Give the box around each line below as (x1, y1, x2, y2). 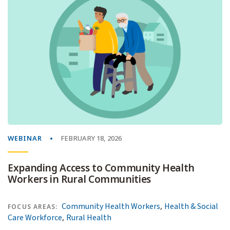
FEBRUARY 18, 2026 (61, 133, 122, 143)
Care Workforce (8, 212, 62, 223)
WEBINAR (8, 133, 42, 143)
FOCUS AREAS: (8, 202, 58, 212)
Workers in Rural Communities (8, 172, 151, 186)
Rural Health (66, 212, 111, 223)
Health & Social (164, 200, 219, 212)
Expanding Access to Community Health (8, 161, 195, 175)
